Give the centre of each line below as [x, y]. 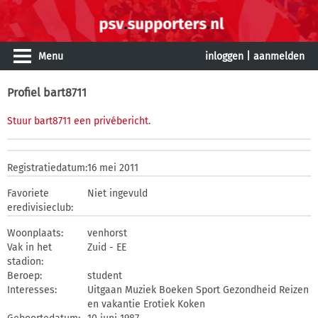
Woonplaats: [35, 233]
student [105, 276]
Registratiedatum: [47, 168]
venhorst [107, 233]
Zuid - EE [107, 247]
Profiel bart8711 [47, 93]
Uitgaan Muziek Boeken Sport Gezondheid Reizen [198, 290]
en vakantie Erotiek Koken [146, 304]
